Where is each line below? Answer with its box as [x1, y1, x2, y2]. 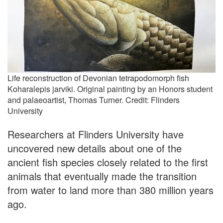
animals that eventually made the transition [7, 169, 197, 184]
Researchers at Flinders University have [7, 127, 184, 142]
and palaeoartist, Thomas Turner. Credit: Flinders [7, 94, 180, 106]
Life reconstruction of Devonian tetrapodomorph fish [7, 72, 189, 84]
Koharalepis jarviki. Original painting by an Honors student [7, 83, 213, 95]
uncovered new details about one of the [7, 141, 182, 156]
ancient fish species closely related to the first [7, 155, 208, 170]
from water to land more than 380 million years [7, 183, 214, 198]
